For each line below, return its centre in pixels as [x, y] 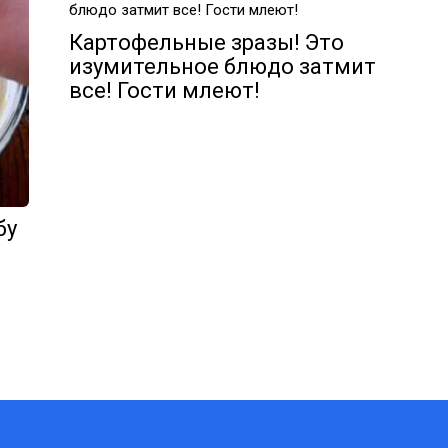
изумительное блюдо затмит [222, 66]
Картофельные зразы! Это [206, 42]
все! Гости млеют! [164, 90]
